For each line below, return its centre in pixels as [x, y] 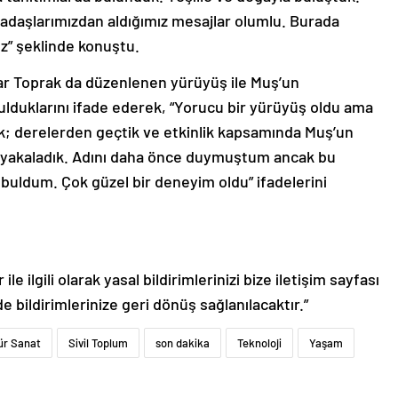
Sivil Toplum [98, 343]
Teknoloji [259, 343]
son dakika [183, 343]
